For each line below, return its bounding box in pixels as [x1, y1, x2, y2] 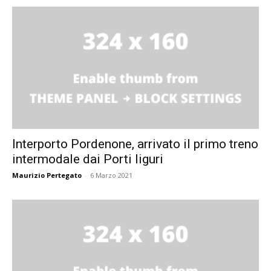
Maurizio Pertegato [12, 170, 82, 180]
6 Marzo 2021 [90, 170, 132, 180]
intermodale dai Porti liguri [12, 151, 163, 166]
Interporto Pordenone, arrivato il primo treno [12, 136, 258, 151]
